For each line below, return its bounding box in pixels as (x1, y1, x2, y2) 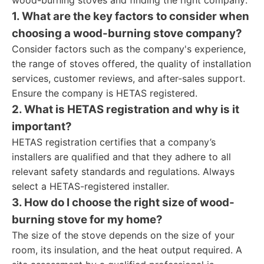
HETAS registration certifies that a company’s (12, 136, 216, 148)
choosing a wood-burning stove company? (12, 27, 242, 40)
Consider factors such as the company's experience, (12, 43, 246, 55)
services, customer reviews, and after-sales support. (12, 72, 245, 84)
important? (12, 120, 72, 133)
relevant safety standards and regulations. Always (12, 166, 235, 177)
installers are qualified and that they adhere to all (12, 151, 231, 163)
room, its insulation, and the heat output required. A (12, 244, 242, 256)
